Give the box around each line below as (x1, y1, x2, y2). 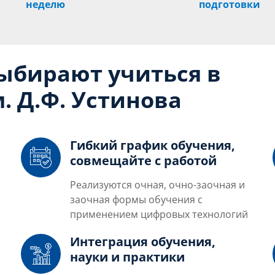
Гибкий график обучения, (70, 136, 235, 153)
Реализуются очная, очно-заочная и (70, 177, 245, 192)
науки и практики (70, 248, 185, 265)
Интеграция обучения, (70, 233, 215, 250)
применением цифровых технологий (70, 207, 248, 221)
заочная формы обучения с (70, 192, 203, 206)
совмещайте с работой (70, 152, 217, 169)
